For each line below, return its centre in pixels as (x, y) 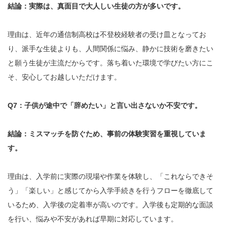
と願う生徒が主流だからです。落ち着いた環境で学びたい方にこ (110, 63)
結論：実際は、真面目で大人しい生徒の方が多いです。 (96, 6)
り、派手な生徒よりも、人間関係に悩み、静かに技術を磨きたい (110, 49)
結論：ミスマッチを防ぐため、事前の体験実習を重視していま (107, 134)
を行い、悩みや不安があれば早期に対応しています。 (93, 219)
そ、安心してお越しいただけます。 (64, 77)
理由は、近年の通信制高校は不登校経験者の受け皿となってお (107, 35)
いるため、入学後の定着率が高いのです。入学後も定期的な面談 (110, 205)
